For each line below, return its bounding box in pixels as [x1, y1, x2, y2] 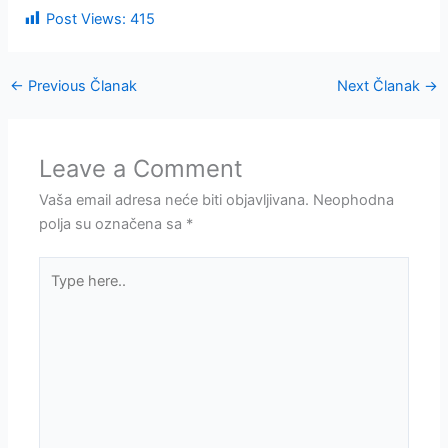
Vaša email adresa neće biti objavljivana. [39, 190, 310, 209]
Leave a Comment [39, 153, 244, 183]
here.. [38, 283, 77, 302]
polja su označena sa [39, 214, 187, 233]
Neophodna [313, 190, 395, 209]
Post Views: [46, 9, 127, 28]
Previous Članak [23, 76, 137, 95]
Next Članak [337, 76, 425, 95]
